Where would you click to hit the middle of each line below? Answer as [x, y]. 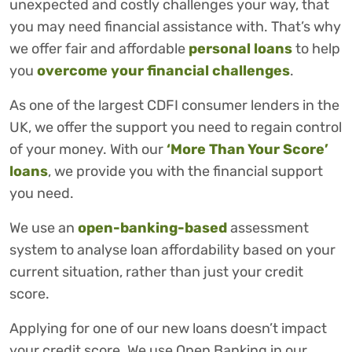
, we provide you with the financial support [185, 172]
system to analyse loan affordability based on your [172, 250]
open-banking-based [152, 228]
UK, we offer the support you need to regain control [176, 128]
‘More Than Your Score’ [247, 150]
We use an [44, 228]
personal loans [240, 49]
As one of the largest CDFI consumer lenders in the [174, 106]
